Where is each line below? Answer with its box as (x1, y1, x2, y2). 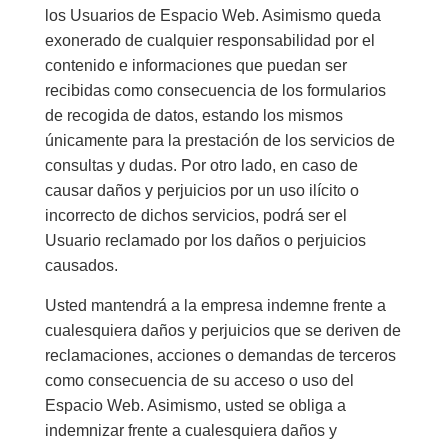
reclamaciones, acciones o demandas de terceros (44, 346, 396, 364)
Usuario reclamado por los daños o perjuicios (44, 232, 366, 250)
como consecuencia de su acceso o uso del (44, 371, 354, 389)
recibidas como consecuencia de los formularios (44, 82, 386, 100)
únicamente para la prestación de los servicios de (44, 132, 395, 150)
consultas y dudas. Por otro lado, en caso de (44, 157, 358, 175)
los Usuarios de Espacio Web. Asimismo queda (44, 7, 381, 25)
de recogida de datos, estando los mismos (44, 107, 343, 125)
